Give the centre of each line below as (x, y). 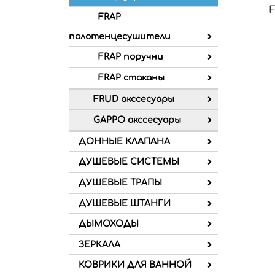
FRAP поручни (131, 57)
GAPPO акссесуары (137, 120)
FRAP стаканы (131, 77)
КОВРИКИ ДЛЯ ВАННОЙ (135, 265)
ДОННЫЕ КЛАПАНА (124, 141)
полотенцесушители (120, 36)
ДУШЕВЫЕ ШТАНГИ (125, 203)
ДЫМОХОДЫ (109, 224)
